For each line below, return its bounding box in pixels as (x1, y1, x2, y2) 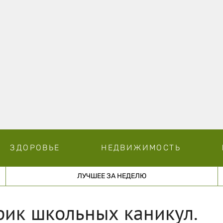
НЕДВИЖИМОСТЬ (101, 142, 181, 152)
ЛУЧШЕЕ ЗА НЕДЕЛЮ (77, 171, 146, 180)
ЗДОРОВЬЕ (10, 142, 60, 152)
